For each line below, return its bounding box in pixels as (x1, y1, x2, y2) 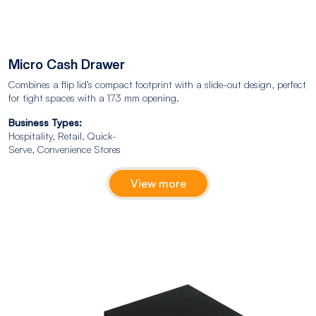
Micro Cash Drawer (8, 56, 125, 72)
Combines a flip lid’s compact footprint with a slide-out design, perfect (8, 78, 306, 90)
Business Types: (8, 116, 82, 128)
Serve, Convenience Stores (8, 142, 126, 155)
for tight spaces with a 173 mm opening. (8, 91, 179, 104)
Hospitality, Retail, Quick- (8, 129, 116, 142)
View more (130, 176, 186, 190)
